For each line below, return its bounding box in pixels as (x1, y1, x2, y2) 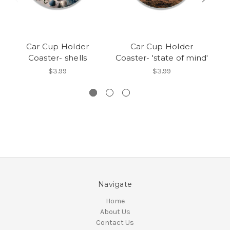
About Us (100, 207, 130, 217)
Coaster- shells (28, 53, 87, 63)
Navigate (98, 180, 132, 189)
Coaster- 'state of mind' (115, 53, 208, 63)
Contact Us (96, 218, 134, 227)
